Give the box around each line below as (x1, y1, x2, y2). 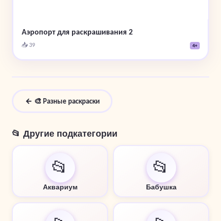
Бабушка (146, 183, 177, 191)
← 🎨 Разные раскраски (25, 97, 100, 106)
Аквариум (42, 183, 77, 191)
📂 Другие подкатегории (12, 128, 117, 139)
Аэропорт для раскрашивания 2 (21, 27, 133, 37)
